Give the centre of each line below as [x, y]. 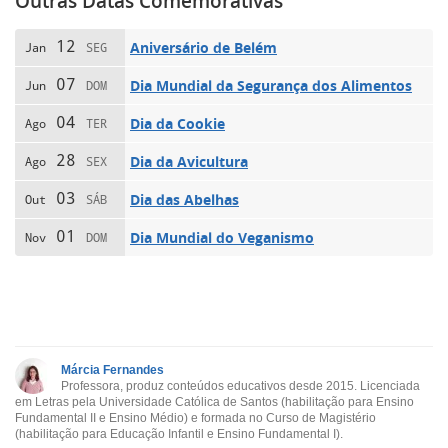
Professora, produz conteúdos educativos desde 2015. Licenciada [240, 385]
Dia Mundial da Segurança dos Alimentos [271, 85]
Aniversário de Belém [203, 47]
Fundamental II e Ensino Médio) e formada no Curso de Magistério [195, 417]
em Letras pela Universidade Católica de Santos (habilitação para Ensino [214, 401]
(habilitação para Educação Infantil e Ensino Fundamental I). [179, 433]
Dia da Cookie [177, 123]
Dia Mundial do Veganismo [222, 237]
